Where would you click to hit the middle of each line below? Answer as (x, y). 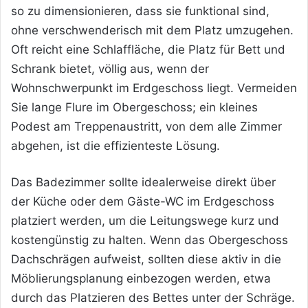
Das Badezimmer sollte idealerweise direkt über (143, 182)
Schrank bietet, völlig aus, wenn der (110, 68)
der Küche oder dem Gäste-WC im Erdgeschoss (143, 201)
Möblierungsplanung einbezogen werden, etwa (141, 278)
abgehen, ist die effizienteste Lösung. (115, 145)
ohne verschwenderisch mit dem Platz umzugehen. (152, 30)
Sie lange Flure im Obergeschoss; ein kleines (134, 107)
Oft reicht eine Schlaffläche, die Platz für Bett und (148, 49)
